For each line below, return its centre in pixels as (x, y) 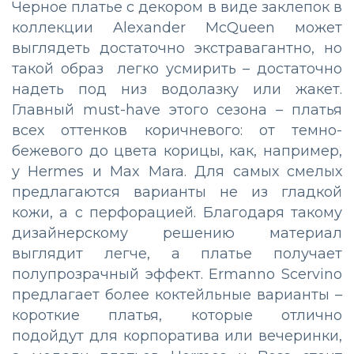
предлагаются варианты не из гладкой (177, 192)
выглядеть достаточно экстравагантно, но (177, 48)
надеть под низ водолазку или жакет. (177, 89)
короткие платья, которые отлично (177, 315)
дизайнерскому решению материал (177, 233)
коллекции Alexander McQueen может (177, 27)
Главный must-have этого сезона (144, 109)
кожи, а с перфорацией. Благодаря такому (177, 212)
